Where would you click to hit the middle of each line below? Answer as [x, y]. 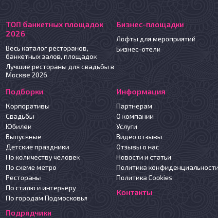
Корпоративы [28, 106]
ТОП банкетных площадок [55, 24]
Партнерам [135, 106]
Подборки [25, 91]
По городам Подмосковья [47, 198]
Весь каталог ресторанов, [47, 48]
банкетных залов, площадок [52, 56]
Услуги [127, 126]
